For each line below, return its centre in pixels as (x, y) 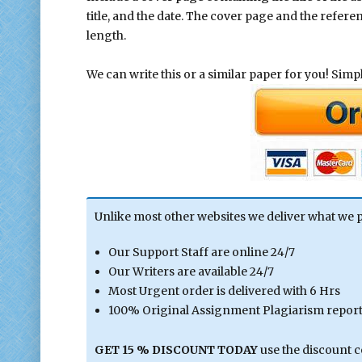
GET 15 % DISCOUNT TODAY (177, 349)
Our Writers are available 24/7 (192, 272)
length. (106, 35)
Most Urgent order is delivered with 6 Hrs (225, 291)
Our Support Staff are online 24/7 (202, 253)
